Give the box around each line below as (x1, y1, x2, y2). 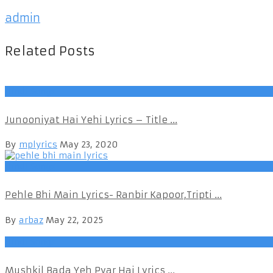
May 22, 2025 (46, 214, 103, 226)
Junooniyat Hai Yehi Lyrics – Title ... (5, 113, 177, 126)
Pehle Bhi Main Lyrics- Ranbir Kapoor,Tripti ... (5, 189, 222, 201)
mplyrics (19, 139, 57, 151)
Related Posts (5, 43, 95, 59)
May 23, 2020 (60, 139, 118, 151)
